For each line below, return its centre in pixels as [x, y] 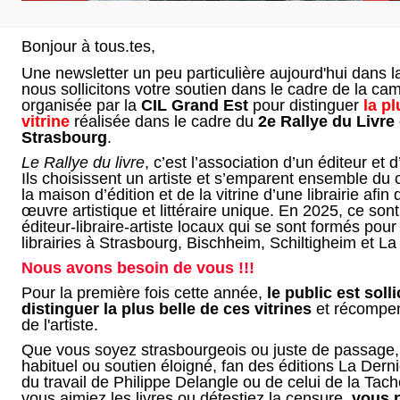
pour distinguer [306, 105]
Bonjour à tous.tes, [88, 46]
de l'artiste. [60, 325]
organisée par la [81, 105]
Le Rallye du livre [83, 162]
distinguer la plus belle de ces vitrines [167, 309]
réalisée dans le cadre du [164, 121]
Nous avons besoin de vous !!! [138, 268]
